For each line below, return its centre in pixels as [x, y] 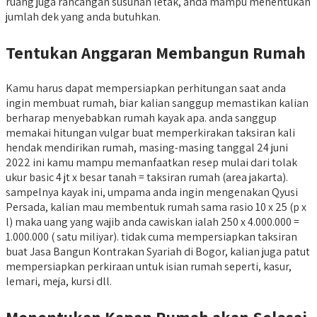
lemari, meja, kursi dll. [59, 282]
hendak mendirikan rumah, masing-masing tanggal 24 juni [147, 148]
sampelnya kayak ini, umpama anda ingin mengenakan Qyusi [152, 192]
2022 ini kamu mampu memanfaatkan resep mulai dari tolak [151, 163]
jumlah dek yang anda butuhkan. [83, 17]
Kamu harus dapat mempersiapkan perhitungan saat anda [146, 88]
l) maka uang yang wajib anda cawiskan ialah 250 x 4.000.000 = [152, 222]
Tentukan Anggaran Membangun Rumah [156, 53]
